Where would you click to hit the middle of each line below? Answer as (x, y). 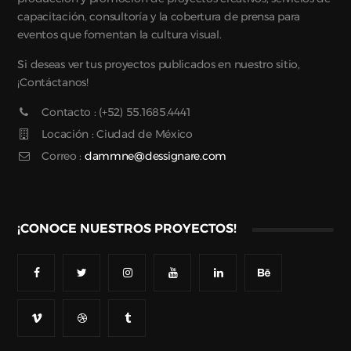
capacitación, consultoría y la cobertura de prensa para (159, 16)
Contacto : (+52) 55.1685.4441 (116, 112)
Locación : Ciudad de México (117, 134)
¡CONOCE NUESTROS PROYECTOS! (127, 228)
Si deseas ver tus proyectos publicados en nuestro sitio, (159, 64)
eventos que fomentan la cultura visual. (119, 34)
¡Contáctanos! (53, 82)
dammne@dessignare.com (156, 156)
